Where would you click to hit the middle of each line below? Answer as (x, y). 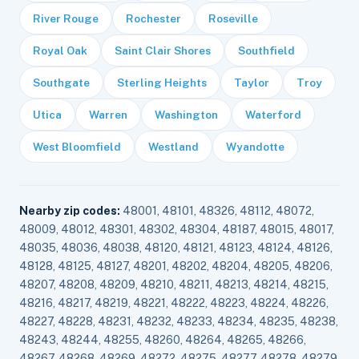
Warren (108, 115)
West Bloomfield (77, 147)
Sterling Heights (162, 83)
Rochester (153, 18)
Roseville (233, 18)
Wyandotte (255, 147)
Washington (186, 115)
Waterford (273, 115)
